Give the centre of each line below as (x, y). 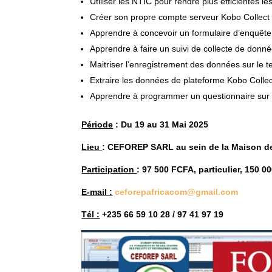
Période (97, 124)
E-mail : (97, 192)
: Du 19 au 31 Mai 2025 (161, 124)
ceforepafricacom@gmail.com (177, 192)
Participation (109, 169)
